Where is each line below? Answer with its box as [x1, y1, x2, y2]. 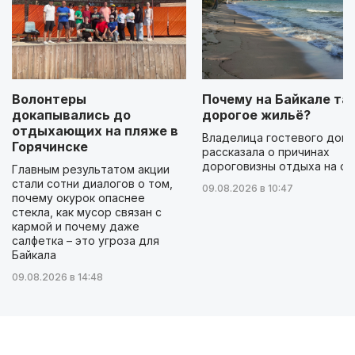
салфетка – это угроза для [12, 234, 159, 248]
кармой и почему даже [12, 219, 139, 234]
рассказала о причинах [202, 145, 330, 159]
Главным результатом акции [12, 162, 170, 177]
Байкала [12, 248, 56, 262]
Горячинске [12, 139, 88, 155]
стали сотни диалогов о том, [12, 177, 173, 191]
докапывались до [12, 107, 131, 124]
